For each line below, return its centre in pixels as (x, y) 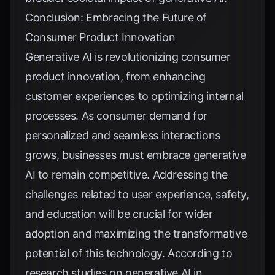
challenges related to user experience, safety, (137, 194)
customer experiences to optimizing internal (134, 96)
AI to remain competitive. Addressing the (127, 175)
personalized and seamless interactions (123, 135)
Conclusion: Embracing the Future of (116, 17)
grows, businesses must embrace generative (136, 155)
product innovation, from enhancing (115, 76)
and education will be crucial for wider (119, 214)
